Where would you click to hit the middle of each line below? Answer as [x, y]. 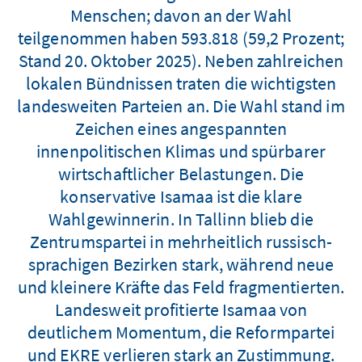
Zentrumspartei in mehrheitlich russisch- [181, 241]
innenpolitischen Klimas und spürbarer [181, 151]
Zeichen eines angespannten [181, 128]
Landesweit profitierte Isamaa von [181, 309]
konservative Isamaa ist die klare [181, 196]
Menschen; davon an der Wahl [181, 15]
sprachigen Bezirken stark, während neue [181, 264]
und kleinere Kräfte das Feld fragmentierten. [181, 286]
